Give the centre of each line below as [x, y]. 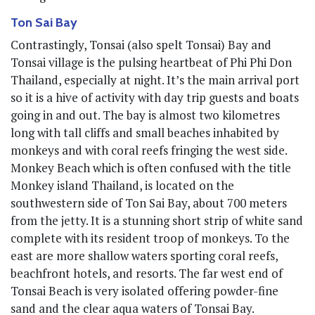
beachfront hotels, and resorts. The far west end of [147, 273]
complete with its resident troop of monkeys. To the [150, 238]
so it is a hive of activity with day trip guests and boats [155, 97]
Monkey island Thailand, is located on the [122, 185]
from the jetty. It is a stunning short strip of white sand [157, 220]
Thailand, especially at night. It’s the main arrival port [155, 79]
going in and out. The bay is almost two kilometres [145, 115]
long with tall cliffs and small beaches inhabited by [145, 132]
